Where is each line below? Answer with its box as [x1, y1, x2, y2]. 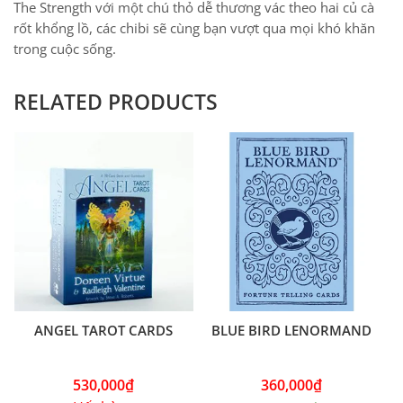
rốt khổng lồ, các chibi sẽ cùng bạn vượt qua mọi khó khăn [13, 19, 375, 37]
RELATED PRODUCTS [13, 87, 218, 116]
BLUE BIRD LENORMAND [211, 320, 372, 339]
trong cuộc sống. [13, 40, 116, 58]
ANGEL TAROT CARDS [34, 320, 174, 339]
